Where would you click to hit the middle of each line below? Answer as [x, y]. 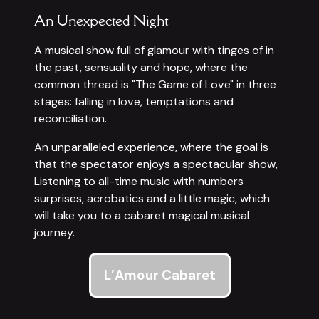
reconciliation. [70, 118]
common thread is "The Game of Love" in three [155, 84]
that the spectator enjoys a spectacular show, [156, 164]
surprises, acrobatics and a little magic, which [152, 198]
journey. [54, 232]
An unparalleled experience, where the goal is [151, 147]
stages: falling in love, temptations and [134, 101]
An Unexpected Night [101, 20]
